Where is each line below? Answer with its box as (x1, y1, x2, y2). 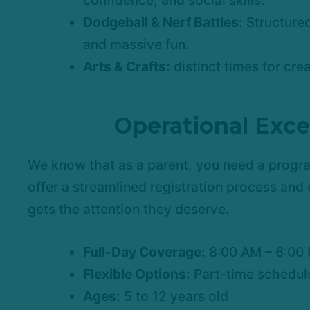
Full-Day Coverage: (83, 244, 206, 261)
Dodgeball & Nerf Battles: (83, 14, 243, 31)
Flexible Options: (83, 266, 190, 283)
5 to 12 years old (120, 288, 228, 305)
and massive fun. (83, 36, 189, 53)
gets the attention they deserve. (28, 201, 229, 218)
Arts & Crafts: (83, 58, 170, 75)
